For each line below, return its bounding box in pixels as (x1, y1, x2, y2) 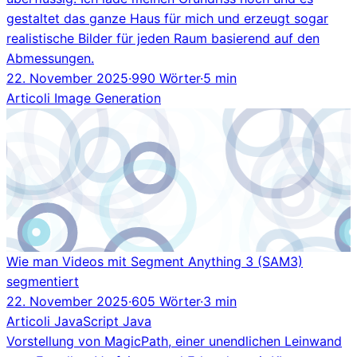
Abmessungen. (6, 49, 94, 66)
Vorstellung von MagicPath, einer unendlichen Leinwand (6, 332, 342, 349)
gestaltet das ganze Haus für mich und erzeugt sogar (6, 10, 328, 26)
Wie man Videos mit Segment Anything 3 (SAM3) (6, 253, 303, 269)
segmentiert (6, 273, 79, 289)
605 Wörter (131, 292, 200, 309)
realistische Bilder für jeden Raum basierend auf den (6, 29, 320, 46)
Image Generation (54, 89, 161, 106)
